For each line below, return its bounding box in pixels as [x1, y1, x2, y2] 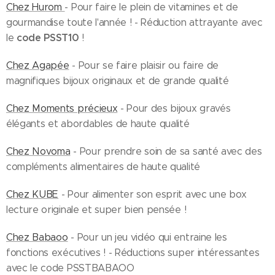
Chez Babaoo [6, 231, 68, 243]
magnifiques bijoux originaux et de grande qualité [6, 75, 229, 87]
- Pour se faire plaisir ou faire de [69, 60, 219, 71]
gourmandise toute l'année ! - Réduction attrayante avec [6, 17, 263, 28]
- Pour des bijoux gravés [117, 103, 231, 114]
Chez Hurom [6, 1, 65, 13]
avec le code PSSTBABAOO [6, 262, 140, 274]
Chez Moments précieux [6, 103, 118, 114]
